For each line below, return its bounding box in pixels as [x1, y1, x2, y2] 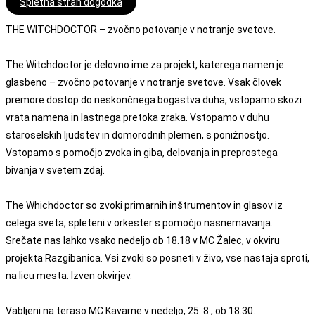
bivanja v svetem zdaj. [6, 165, 105, 176]
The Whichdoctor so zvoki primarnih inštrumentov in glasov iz [6, 200, 283, 212]
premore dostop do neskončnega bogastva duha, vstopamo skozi [6, 94, 302, 106]
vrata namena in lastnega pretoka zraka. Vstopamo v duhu [6, 112, 269, 124]
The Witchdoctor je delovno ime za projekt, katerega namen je [6, 59, 284, 71]
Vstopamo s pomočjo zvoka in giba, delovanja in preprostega [6, 147, 278, 159]
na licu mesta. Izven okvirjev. [6, 270, 132, 282]
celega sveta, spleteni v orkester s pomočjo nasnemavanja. [6, 217, 273, 229]
